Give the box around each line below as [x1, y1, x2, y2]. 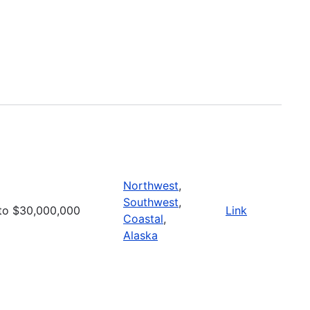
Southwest [123, 194, 179, 209]
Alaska [123, 228, 158, 242]
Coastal [123, 211, 163, 226]
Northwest [123, 178, 179, 192]
